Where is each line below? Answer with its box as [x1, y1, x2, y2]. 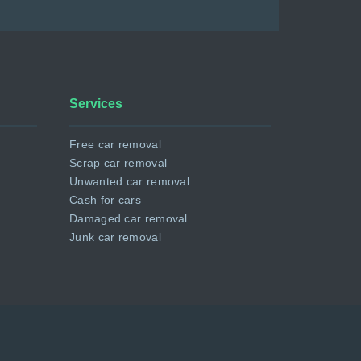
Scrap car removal [69, 156, 168, 170]
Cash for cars [69, 193, 141, 207]
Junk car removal [69, 230, 161, 244]
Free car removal [69, 138, 161, 151]
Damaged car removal [69, 212, 188, 226]
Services [69, 97, 122, 111]
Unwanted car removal [69, 175, 189, 189]
